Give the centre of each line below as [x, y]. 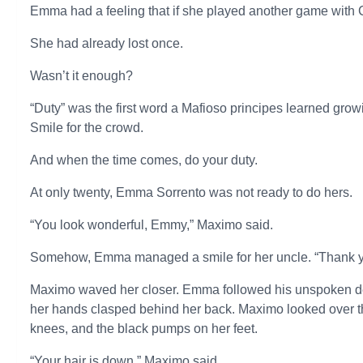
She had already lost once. [107, 43]
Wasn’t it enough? [82, 76]
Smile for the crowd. [87, 128]
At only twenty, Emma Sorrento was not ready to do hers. [192, 192]
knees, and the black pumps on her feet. [144, 329]
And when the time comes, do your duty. [144, 160]
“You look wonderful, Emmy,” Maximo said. [152, 225]
